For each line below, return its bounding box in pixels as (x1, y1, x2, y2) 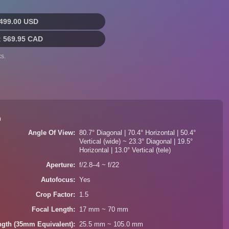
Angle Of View (28, 129, 74, 136)
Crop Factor (36, 191, 74, 198)
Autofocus (41, 176, 74, 184)
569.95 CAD (3, 35, 43, 43)
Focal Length (32, 206, 74, 213)
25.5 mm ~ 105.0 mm (79, 221, 144, 228)
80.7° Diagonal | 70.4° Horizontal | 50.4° (79, 129, 196, 136)
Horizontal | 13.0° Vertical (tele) (79, 147, 171, 154)
